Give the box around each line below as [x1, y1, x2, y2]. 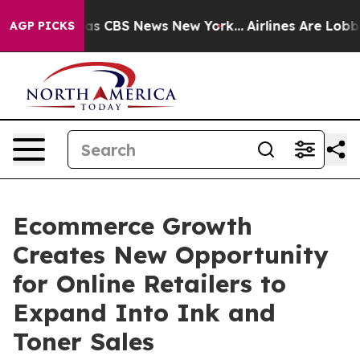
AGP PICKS [10, 18, 75, 33]
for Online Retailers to [13, 268, 286, 299]
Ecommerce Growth [13, 211, 252, 241]
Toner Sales [13, 326, 154, 357]
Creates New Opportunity [13, 239, 329, 270]
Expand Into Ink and [13, 297, 276, 328]
